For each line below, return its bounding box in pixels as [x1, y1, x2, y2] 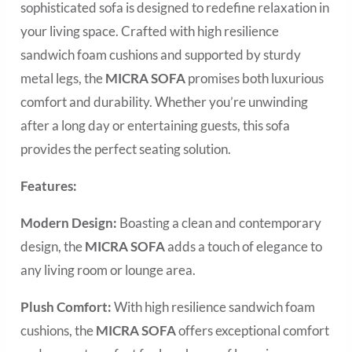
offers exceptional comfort [176, 322, 330, 339]
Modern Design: [20, 214, 118, 232]
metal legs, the [20, 70, 106, 87]
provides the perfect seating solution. [20, 141, 232, 158]
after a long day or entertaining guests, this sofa [20, 117, 291, 134]
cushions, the [20, 322, 97, 339]
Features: [20, 178, 78, 195]
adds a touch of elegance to [165, 238, 323, 255]
